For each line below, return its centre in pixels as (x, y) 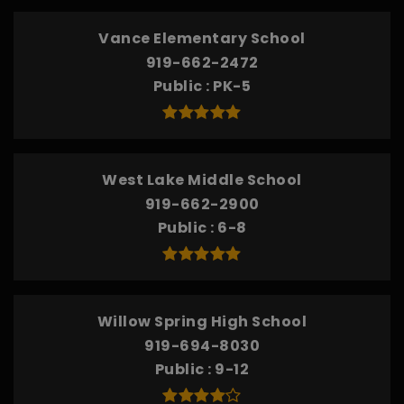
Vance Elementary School (202, 38)
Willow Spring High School (202, 321)
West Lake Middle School (202, 180)
